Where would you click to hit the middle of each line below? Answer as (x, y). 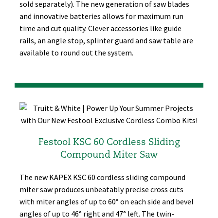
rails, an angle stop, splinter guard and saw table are (106, 41)
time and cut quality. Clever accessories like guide (100, 28)
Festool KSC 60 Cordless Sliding (109, 142)
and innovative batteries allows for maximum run (101, 16)
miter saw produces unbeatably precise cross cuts (101, 189)
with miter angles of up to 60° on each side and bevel (107, 201)
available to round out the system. (76, 53)
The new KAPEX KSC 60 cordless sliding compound (102, 177)
